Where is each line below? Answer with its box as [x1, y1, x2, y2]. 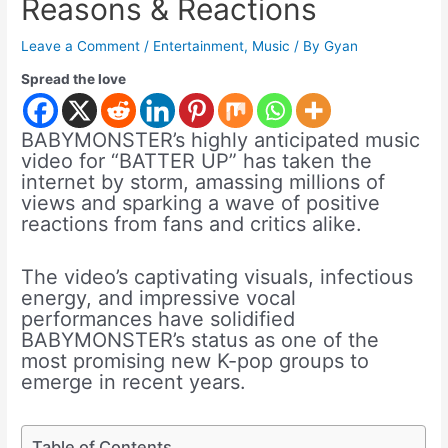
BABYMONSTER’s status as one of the [21, 328, 380, 353]
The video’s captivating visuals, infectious [21, 265, 414, 290]
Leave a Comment [21, 37, 141, 54]
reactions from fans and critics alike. [21, 212, 363, 237]
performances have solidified [21, 307, 296, 332]
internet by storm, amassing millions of [21, 170, 386, 195]
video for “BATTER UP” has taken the [21, 149, 373, 174]
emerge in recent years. [21, 370, 247, 395]
